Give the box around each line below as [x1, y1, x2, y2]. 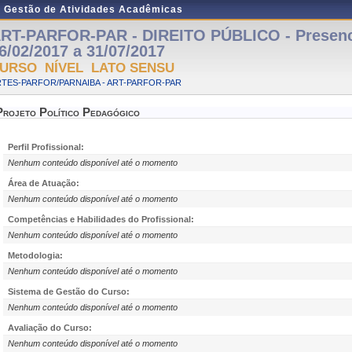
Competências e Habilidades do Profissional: [8, 214, 194, 224]
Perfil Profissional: [8, 142, 84, 152]
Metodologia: [8, 251, 63, 260]
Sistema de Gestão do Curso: [8, 287, 130, 296]
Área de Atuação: [8, 178, 79, 188]
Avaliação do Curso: [8, 323, 92, 332]
